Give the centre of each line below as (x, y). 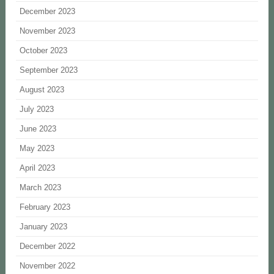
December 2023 (48, 12)
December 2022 (48, 246)
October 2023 (44, 51)
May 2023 (37, 149)
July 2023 (37, 109)
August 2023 (42, 90)
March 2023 (41, 188)
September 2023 (49, 70)
